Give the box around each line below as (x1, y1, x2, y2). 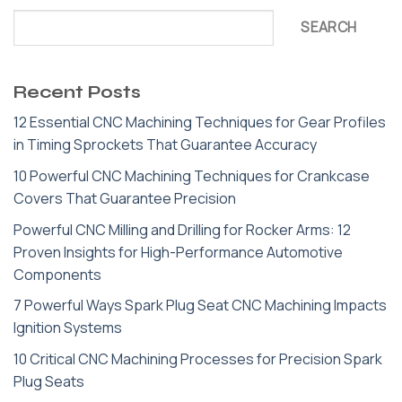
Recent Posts (13, 81, 141, 102)
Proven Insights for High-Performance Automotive (13, 241, 343, 262)
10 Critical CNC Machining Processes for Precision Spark (13, 348, 382, 369)
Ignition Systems (13, 318, 122, 338)
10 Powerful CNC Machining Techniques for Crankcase (13, 165, 370, 186)
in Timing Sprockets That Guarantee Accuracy (13, 135, 317, 155)
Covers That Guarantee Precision (13, 188, 236, 208)
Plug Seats (13, 371, 84, 391)
